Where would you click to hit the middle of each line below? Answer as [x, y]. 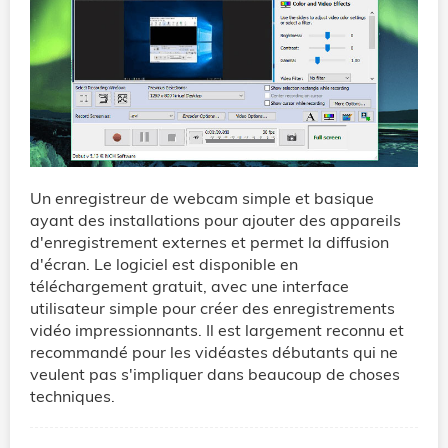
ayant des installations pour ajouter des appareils [215, 219]
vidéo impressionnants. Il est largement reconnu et [217, 329]
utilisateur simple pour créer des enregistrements [212, 307]
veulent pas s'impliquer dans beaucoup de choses [215, 373]
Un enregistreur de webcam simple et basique [202, 197]
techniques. [72, 395]
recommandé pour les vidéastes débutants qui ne [214, 351]
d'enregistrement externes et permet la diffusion [209, 241]
